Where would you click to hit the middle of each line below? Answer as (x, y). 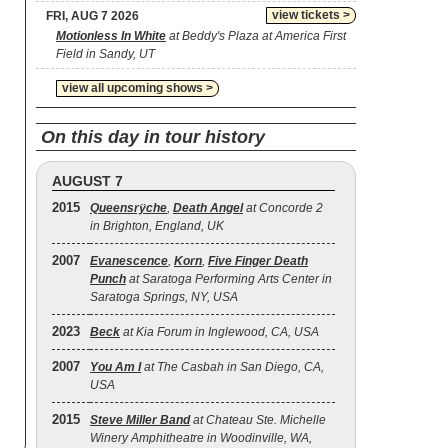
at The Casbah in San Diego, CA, (232, 367)
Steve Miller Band (140, 420)
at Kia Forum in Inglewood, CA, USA (219, 332)
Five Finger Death (258, 261)
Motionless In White (111, 36)
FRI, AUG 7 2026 (92, 16)
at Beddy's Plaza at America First (256, 36)
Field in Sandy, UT (105, 54)
